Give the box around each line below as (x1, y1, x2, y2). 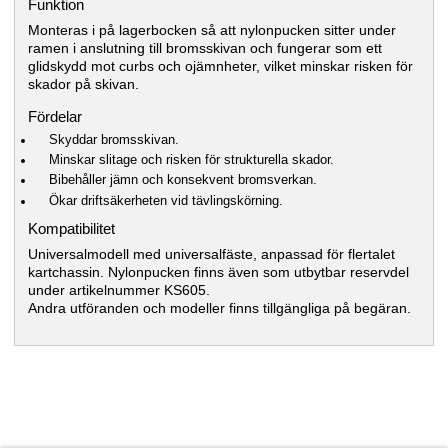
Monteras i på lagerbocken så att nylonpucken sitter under (27, 21, 396, 38)
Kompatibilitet (27, 220, 115, 238)
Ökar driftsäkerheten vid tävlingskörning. (49, 193, 283, 208)
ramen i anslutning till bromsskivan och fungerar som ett (27, 39, 382, 56)
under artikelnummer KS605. (27, 281, 210, 298)
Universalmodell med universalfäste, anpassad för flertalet (27, 245, 395, 262)
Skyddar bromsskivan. (49, 132, 179, 147)
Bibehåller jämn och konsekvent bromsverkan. (49, 173, 317, 188)
